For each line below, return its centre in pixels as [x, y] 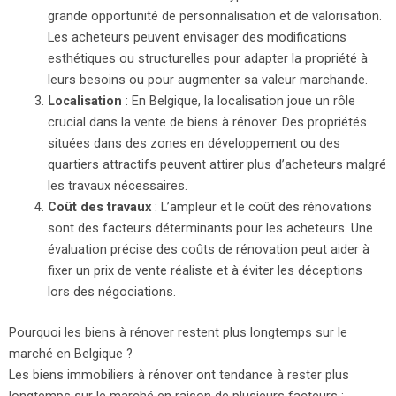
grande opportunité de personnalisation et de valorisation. [214, 16]
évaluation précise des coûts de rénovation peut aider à [208, 250]
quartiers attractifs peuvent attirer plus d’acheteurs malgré [217, 165]
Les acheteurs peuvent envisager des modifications [197, 38]
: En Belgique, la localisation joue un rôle [238, 101]
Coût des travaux [99, 207]
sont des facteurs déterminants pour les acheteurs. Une [210, 228]
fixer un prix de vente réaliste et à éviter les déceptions [205, 271]
